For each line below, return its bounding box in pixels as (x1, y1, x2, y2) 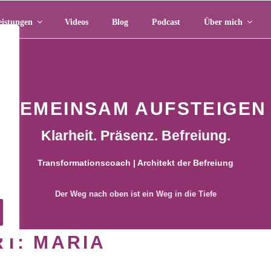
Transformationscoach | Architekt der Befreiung (38, 158, 233, 168)
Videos (64, 17, 88, 27)
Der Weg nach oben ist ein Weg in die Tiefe (54, 189, 217, 198)
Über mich (203, 17, 243, 27)
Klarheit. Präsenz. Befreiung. (41, 128, 230, 143)
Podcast (151, 17, 180, 27)
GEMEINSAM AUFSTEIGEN (4, 99, 267, 119)
